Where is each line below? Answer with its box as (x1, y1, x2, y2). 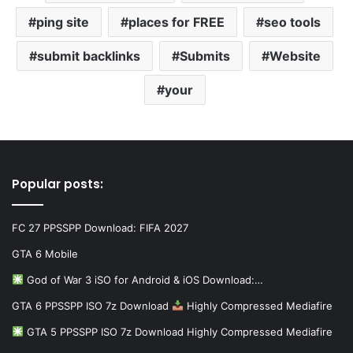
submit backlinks (36, 48, 140, 65)
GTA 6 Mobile (12, 247, 78, 261)
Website (269, 48, 321, 65)
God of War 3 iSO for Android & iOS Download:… (23, 273, 263, 287)
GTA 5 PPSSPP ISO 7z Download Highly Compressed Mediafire (23, 325, 333, 339)
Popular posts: (12, 176, 103, 193)
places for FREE (128, 14, 225, 31)
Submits (179, 48, 230, 65)
